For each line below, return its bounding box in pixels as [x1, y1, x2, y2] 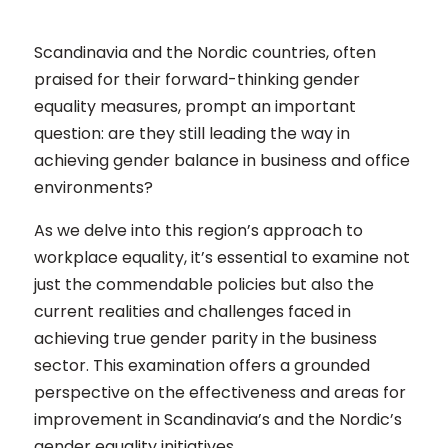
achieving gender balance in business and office [33, 149, 410, 172]
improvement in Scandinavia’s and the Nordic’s [33, 408, 402, 431]
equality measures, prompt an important [33, 95, 356, 118]
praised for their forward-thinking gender [33, 68, 360, 91]
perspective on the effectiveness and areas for [33, 381, 406, 404]
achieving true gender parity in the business [33, 327, 377, 350]
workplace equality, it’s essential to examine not [33, 246, 410, 269]
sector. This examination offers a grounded [33, 354, 370, 377]
